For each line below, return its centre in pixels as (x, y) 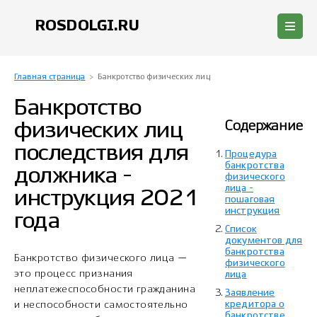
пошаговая (250, 200)
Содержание (264, 126)
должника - (74, 176)
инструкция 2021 (106, 199)
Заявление (250, 293)
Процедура (251, 155)
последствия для (102, 154)
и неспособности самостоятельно (101, 305)
